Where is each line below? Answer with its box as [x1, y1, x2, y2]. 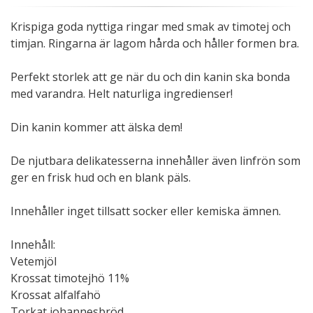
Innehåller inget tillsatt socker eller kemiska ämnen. [10, 203, 281, 219]
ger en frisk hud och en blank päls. [10, 170, 191, 185]
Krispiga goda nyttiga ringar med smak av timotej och [10, 19, 291, 34]
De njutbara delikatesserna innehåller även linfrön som [10, 153, 300, 168]
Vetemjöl [10, 254, 57, 269]
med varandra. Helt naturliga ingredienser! [10, 86, 233, 101]
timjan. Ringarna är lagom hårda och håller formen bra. [10, 36, 299, 51]
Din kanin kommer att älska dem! [10, 119, 182, 135]
